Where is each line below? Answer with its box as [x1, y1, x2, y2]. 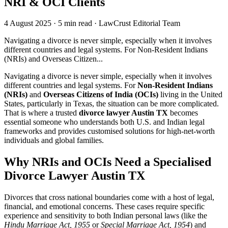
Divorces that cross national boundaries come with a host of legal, [4, 193, 214, 202]
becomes [168, 108, 198, 118]
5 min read [58, 19, 92, 28]
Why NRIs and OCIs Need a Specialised [4, 155, 211, 169]
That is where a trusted [4, 108, 79, 118]
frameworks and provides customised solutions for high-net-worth [4, 127, 215, 136]
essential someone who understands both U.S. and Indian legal [4, 118, 205, 127]
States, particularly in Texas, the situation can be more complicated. [4, 99, 219, 108]
